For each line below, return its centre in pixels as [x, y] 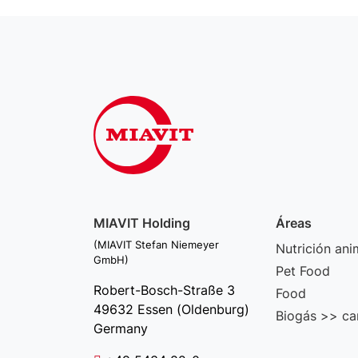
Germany [121, 328]
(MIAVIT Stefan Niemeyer [156, 245]
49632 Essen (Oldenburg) [171, 309]
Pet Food [303, 271]
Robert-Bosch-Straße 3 [164, 290]
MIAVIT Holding [142, 223]
